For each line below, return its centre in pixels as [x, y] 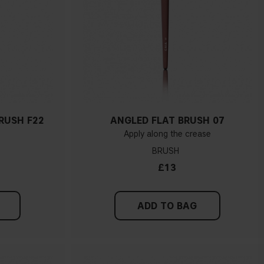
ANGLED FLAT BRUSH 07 [167, 121]
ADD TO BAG [167, 206]
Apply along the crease [167, 134]
